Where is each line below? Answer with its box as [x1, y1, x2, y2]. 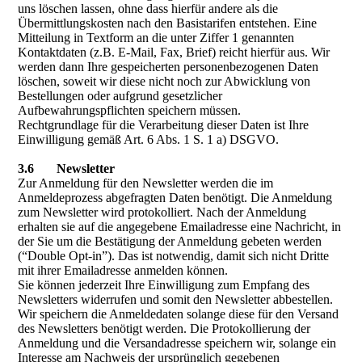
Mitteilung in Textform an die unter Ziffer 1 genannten [18, 31, 295, 44]
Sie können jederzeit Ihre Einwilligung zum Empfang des [18, 278, 310, 292]
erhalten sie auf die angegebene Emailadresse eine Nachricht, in [18, 220, 342, 234]
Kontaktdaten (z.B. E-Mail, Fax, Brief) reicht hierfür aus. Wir [18, 45, 330, 59]
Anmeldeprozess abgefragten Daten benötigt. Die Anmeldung [18, 191, 333, 204]
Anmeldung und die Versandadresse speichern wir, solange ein [18, 336, 337, 350]
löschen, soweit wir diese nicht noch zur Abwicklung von [18, 74, 311, 88]
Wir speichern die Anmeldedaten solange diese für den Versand [18, 307, 339, 321]
